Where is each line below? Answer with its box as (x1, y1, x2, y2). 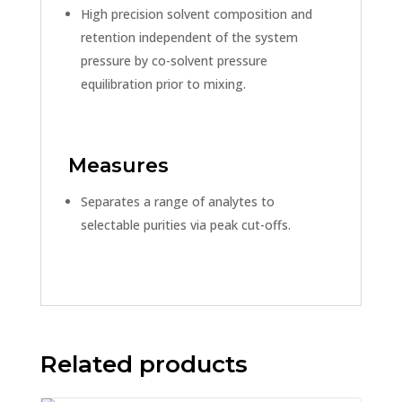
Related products (39, 349, 248, 379)
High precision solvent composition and (80, 4, 312, 22)
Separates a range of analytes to (80, 192, 275, 210)
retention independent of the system (80, 28, 298, 46)
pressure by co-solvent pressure (80, 51, 267, 69)
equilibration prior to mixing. (80, 74, 246, 92)
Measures (67, 153, 169, 178)
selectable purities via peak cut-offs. (80, 215, 291, 233)
